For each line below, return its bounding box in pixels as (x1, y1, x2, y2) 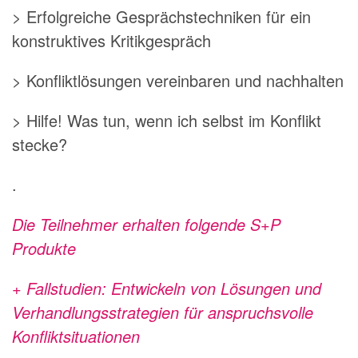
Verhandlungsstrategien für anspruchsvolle (12, 300, 313, 324)
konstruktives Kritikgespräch (12, 28, 211, 52)
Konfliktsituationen (12, 324, 145, 348)
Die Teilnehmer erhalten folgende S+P (12, 212, 280, 236)
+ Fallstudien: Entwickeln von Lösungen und (12, 276, 321, 300)
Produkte (12, 236, 76, 260)
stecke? (12, 132, 67, 156)
